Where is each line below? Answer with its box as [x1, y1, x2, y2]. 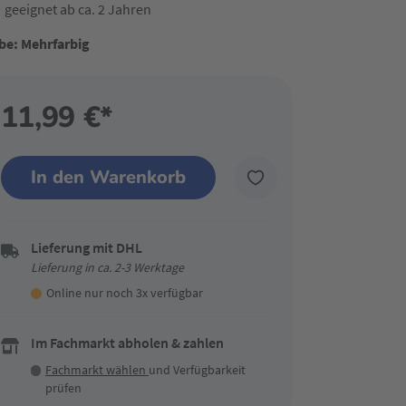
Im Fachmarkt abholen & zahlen [30, 333, 224, 352]
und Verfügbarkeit [148, 362, 246, 378]
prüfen [44, 380, 82, 396]
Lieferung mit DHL [30, 238, 142, 256]
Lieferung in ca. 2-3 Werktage [30, 259, 184, 275]
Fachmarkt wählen [44, 362, 149, 378]
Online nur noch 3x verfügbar [45, 285, 203, 301]
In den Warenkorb [30, 165, 186, 189]
